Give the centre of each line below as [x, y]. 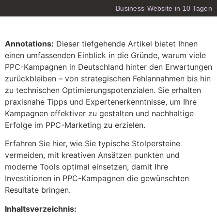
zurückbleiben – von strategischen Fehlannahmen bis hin [108, 78]
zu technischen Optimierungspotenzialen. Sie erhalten [103, 90]
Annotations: [29, 44]
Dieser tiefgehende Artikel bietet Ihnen [126, 44]
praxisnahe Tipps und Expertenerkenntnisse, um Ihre [101, 102]
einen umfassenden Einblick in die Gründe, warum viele [105, 55]
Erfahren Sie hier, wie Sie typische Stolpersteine [93, 144]
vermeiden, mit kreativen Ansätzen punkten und [92, 155]
